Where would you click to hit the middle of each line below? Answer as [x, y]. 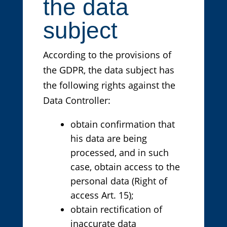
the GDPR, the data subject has [108, 70]
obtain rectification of [116, 210]
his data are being [108, 139]
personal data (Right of [119, 181]
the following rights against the [109, 85]
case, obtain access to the [125, 167]
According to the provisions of [107, 55]
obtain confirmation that [122, 124]
